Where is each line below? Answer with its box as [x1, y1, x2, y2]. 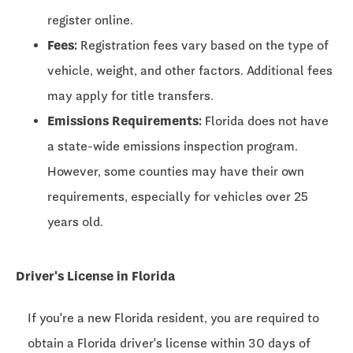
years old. [47, 214, 103, 229]
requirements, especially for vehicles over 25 [47, 188, 308, 204]
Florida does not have [202, 113, 329, 128]
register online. [47, 12, 133, 28]
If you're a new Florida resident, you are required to [28, 310, 319, 326]
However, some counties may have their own [47, 163, 304, 179]
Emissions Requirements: [47, 113, 202, 128]
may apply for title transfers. [47, 87, 214, 103]
